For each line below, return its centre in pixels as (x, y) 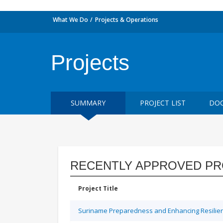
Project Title (98, 188)
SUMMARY (88, 103)
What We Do (70, 20)
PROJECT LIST (163, 103)
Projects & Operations (127, 20)
